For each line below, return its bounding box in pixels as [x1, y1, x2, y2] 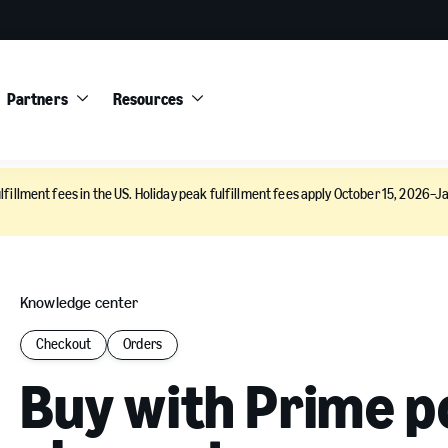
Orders [123, 336, 162, 353]
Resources [112, 90, 184, 109]
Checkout [36, 336, 92, 353]
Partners [6, 90, 68, 109]
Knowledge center [20, 293, 139, 312]
